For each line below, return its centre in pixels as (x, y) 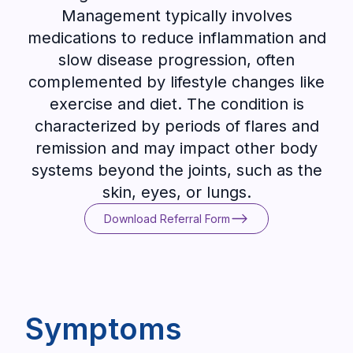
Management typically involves (176, 16)
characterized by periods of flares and (176, 126)
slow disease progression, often (176, 60)
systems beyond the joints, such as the (176, 170)
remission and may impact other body (176, 148)
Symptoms (104, 328)
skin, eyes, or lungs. (176, 192)
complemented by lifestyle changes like (176, 82)
